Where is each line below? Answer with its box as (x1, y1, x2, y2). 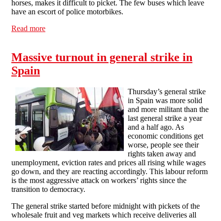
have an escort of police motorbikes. (11, 7, 123, 16)
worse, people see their (128, 140, 199, 149)
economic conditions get (128, 131, 203, 140)
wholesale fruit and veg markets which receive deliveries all (11, 210, 196, 219)
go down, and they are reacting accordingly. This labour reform (11, 167, 208, 176)
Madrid (45, 33, 68, 41)
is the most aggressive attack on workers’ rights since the (11, 176, 186, 184)
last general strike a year (128, 113, 202, 122)
